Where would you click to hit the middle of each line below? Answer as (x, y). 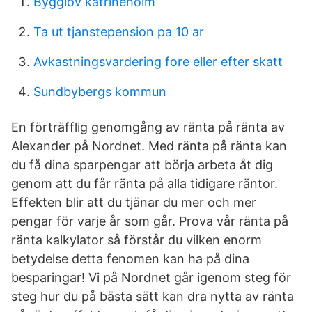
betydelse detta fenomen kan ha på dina (130, 259)
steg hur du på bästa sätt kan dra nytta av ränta (153, 296)
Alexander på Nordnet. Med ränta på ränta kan (149, 146)
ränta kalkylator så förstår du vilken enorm (136, 240)
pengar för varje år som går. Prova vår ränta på (150, 221)
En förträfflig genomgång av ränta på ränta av (148, 127)
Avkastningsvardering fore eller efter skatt (158, 62)
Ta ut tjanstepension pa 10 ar (119, 32)
